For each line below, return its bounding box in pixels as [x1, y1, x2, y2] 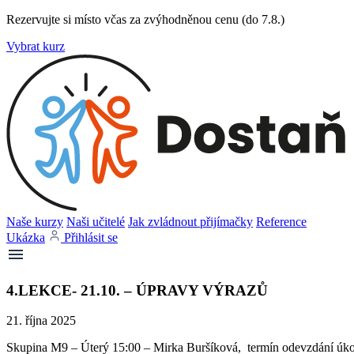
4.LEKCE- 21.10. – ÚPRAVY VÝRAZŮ [6, 281, 268, 299]
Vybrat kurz [6, 40, 65, 53]
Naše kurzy [6, 215, 63, 228]
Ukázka [6, 231, 45, 244]
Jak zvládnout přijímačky [128, 215, 253, 228]
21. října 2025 [6, 314, 76, 328]
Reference [256, 215, 307, 228]
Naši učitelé [66, 215, 125, 228]
